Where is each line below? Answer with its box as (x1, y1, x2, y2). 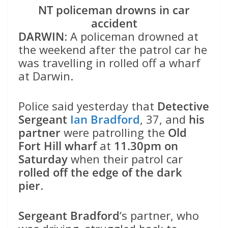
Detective (157, 98, 209, 114)
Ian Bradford (70, 111, 140, 127)
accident (91, 15, 137, 31)
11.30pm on (114, 138, 178, 154)
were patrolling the (61, 125, 168, 140)
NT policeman (38, 2, 116, 18)
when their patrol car (68, 151, 183, 167)
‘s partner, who (120, 208, 199, 223)
